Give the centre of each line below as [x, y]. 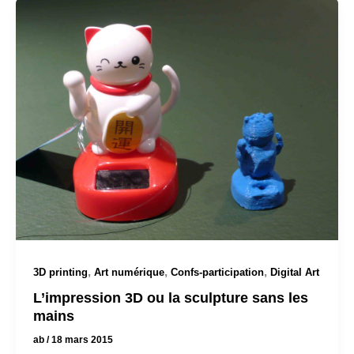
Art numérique [129, 273]
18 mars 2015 [82, 339]
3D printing [60, 273]
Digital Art [294, 273]
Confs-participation [217, 273]
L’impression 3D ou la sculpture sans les [170, 297]
